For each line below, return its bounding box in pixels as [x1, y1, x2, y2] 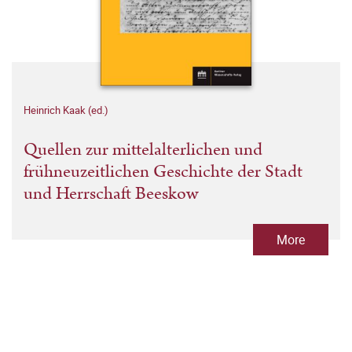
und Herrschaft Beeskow [24, 181, 198, 207]
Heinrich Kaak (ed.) [24, 103, 108, 118]
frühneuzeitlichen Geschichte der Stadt [24, 159, 302, 185]
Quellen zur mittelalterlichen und [24, 137, 262, 163]
